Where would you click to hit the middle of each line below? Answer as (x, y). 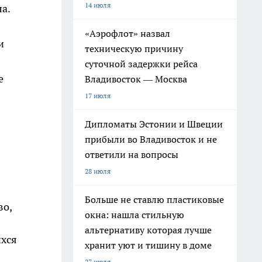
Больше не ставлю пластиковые (154, 199)
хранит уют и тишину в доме (148, 245)
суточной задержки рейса (141, 64)
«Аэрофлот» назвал (127, 33)
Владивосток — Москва (136, 79)
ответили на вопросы (132, 154)
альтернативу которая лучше (148, 230)
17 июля (98, 96)
